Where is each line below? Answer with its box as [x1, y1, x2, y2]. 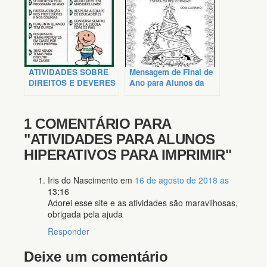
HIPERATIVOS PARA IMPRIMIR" [24, 147, 231, 163]
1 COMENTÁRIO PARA [24, 116, 171, 132]
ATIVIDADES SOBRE [29, 66, 108, 78]
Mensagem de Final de [129, 66, 213, 78]
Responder [48, 225, 89, 238]
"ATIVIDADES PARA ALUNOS [24, 131, 215, 148]
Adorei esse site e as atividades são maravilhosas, [48, 197, 238, 209]
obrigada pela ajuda [48, 208, 123, 221]
